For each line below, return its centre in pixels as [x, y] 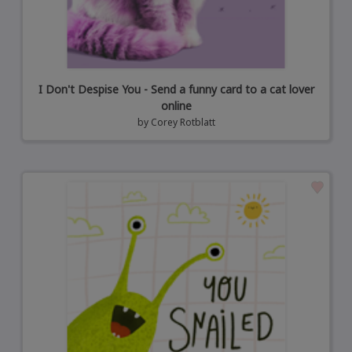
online [176, 106]
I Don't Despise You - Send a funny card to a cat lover [176, 90]
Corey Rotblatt [183, 123]
